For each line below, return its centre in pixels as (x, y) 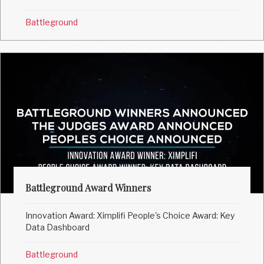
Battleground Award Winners (88, 188)
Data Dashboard (58, 227)
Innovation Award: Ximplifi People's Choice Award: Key (130, 216)
